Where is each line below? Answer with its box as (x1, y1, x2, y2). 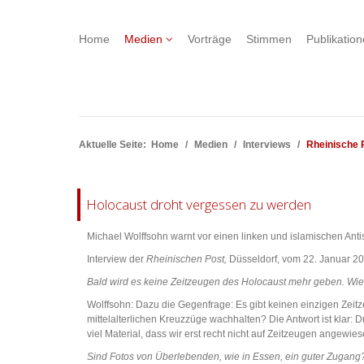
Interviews (243, 139, 291, 150)
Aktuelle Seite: (79, 139, 151, 150)
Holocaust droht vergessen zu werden (86, 195, 311, 214)
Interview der (87, 253, 146, 266)
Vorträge (188, 32, 232, 46)
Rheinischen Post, (146, 253, 227, 266)
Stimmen (246, 32, 292, 46)
